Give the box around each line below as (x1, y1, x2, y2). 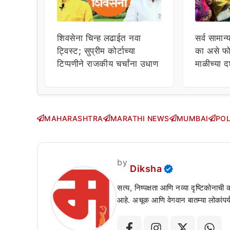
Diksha (130, 163, 162, 174)
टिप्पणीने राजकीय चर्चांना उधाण (57, 59, 158, 69)
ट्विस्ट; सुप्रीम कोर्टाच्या (57, 46, 135, 56)
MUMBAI (176, 113, 208, 123)
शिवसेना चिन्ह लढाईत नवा (57, 33, 141, 44)
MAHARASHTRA (44, 113, 103, 123)
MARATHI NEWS (110, 113, 169, 123)
